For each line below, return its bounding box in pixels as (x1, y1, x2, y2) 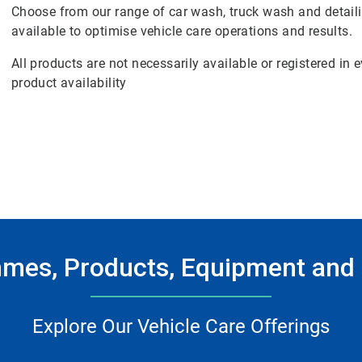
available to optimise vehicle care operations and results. (11, 23, 353, 39)
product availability (11, 75, 127, 90)
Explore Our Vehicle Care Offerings (32, 315, 330, 338)
